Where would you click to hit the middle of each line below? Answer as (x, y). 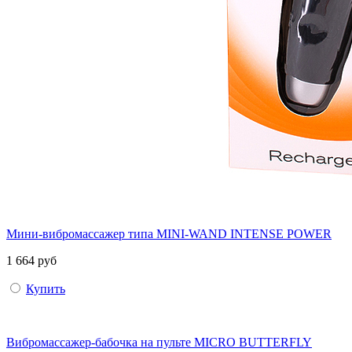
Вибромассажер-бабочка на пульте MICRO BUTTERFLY (159, 342)
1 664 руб (31, 260)
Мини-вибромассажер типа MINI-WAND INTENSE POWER (169, 233)
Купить (46, 288)
